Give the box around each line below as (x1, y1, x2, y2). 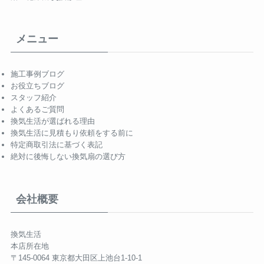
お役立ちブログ (10, 81, 64, 91)
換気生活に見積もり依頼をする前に (10, 128, 133, 138)
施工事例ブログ (10, 70, 64, 79)
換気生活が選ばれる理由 (10, 117, 95, 126)
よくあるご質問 (10, 105, 64, 114)
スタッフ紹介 (10, 93, 57, 103)
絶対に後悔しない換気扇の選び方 (10, 152, 126, 161)
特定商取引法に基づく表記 (10, 140, 103, 150)
